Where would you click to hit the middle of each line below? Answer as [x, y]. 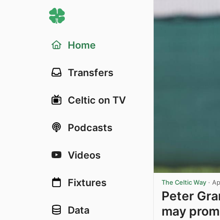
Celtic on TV [97, 100]
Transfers [91, 73]
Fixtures [87, 183]
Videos [84, 155]
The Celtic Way [184, 182]
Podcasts [90, 128]
